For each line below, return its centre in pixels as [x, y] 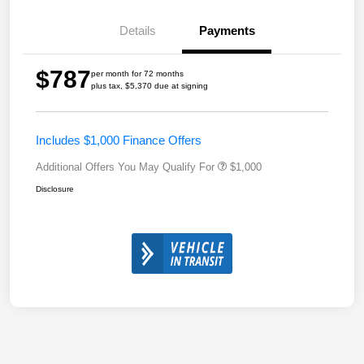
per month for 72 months [137, 73]
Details [137, 30]
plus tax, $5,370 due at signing [149, 85]
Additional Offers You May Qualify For [125, 167]
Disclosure [55, 188]
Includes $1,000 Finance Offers [119, 140]
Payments [227, 30]
